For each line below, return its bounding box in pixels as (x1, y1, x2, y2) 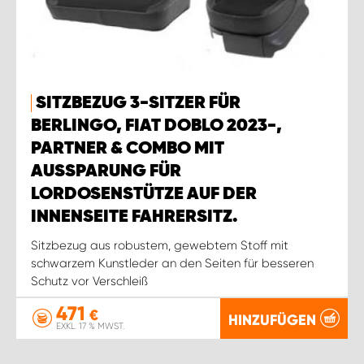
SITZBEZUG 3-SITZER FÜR (36, 94, 240, 113)
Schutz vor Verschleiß (31, 274, 148, 289)
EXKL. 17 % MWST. (56, 321, 124, 332)
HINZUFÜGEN (228, 310, 316, 329)
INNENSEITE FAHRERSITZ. (31, 208, 238, 227)
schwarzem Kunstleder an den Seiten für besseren (31, 256, 314, 271)
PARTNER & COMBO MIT (31, 140, 224, 158)
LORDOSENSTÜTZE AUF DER (31, 185, 257, 204)
